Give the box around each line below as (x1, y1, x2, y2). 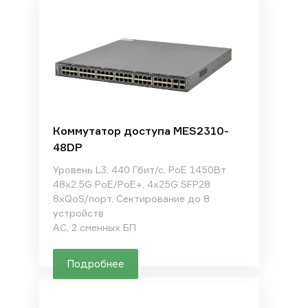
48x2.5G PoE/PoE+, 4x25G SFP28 (52, 178, 210, 190)
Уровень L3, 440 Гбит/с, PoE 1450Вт (52, 164, 226, 175)
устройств (52, 207, 104, 219)
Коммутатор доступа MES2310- (52, 124, 229, 137)
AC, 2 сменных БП (52, 221, 136, 233)
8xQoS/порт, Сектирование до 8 (52, 192, 210, 204)
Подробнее (66, 257, 124, 270)
